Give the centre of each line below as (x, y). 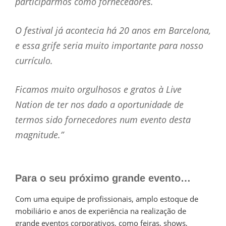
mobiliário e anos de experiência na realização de (101, 211)
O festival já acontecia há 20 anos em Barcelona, (113, 30)
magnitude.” (39, 134)
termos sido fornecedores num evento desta (103, 119)
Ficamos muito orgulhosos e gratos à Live (98, 89)
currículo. (34, 60)
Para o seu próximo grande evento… (103, 178)
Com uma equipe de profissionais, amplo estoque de (107, 199)
